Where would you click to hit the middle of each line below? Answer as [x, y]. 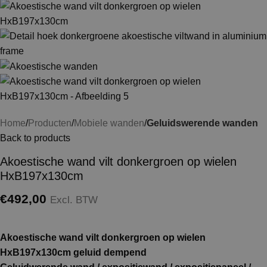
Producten [50, 123]
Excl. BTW [74, 200]
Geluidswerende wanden [202, 123]
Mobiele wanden [109, 123]
